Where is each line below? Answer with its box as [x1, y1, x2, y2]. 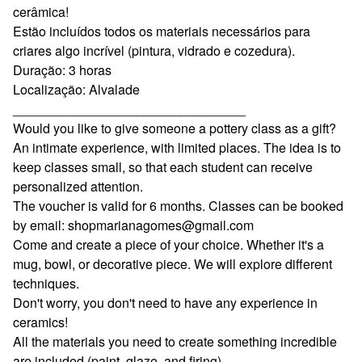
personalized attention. [13, 176, 143, 196]
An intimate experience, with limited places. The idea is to [13, 137, 341, 157]
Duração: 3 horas [13, 60, 112, 79]
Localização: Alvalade [13, 79, 140, 99]
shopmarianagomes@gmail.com [68, 215, 254, 234]
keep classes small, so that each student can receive [13, 157, 313, 176]
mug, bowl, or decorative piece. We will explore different [13, 254, 332, 273]
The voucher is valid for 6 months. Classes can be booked [13, 196, 343, 215]
